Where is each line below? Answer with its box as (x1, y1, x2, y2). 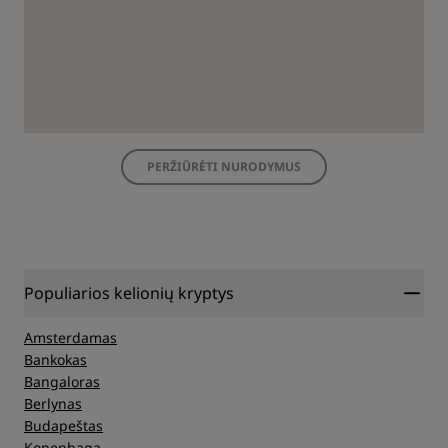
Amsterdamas (24, 328, 117, 347)
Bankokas (24, 350, 87, 369)
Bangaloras (24, 372, 100, 391)
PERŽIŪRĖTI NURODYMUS (147, 158, 301, 175)
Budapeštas (24, 416, 103, 435)
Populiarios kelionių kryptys (24, 282, 234, 304)
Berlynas (24, 394, 82, 413)
